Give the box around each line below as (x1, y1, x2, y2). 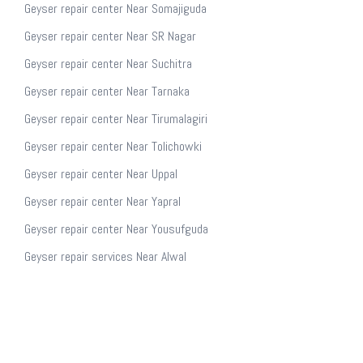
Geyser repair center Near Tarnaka (24, 83, 190, 100)
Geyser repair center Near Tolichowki (24, 138, 202, 155)
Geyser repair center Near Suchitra (24, 55, 192, 72)
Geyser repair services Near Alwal (24, 248, 186, 265)
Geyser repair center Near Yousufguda (24, 220, 208, 237)
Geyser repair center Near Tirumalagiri (24, 110, 207, 127)
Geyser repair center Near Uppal (24, 165, 177, 182)
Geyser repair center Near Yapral (24, 193, 181, 210)
